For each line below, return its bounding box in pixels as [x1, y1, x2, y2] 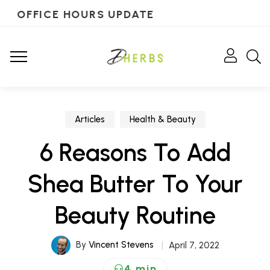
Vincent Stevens [88, 239, 154, 250]
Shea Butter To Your [27, 169, 243, 198]
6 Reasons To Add [39, 138, 231, 167]
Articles [74, 114, 105, 125]
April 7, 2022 [168, 240, 219, 251]
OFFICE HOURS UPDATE [15, 8, 153, 21]
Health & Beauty [129, 114, 196, 125]
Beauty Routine [54, 201, 216, 230]
